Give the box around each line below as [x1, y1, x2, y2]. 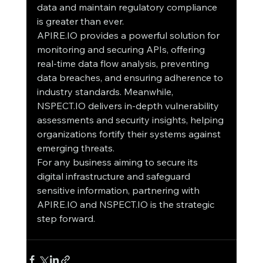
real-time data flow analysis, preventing [36, 58, 211, 70]
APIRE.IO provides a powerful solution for [36, 29, 222, 42]
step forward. [36, 213, 95, 225]
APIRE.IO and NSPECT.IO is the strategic [36, 198, 217, 211]
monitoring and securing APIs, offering [36, 43, 207, 56]
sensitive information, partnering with [36, 184, 202, 197]
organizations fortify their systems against [36, 128, 223, 140]
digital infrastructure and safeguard [36, 170, 193, 183]
